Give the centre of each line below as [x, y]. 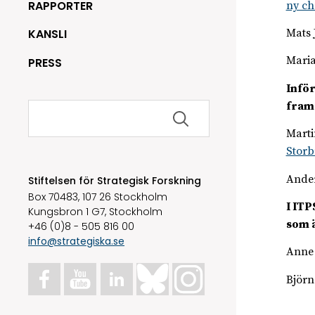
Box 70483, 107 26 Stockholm [98, 197]
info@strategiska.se [76, 241]
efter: [43, 119]
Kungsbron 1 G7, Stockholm [95, 211]
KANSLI [47, 34]
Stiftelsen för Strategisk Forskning [115, 181]
